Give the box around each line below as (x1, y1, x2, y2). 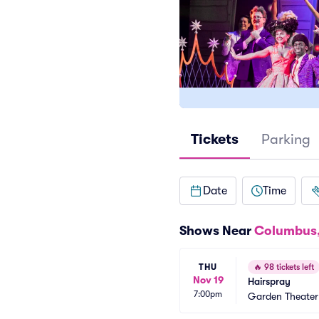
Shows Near (179, 224, 254, 238)
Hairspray (248, 276, 291, 287)
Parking (261, 131, 310, 147)
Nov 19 (192, 273, 224, 286)
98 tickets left (262, 262, 314, 272)
